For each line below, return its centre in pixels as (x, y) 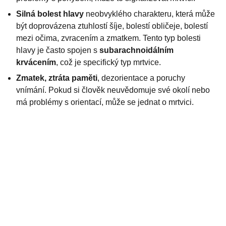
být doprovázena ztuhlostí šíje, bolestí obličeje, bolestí (112, 26)
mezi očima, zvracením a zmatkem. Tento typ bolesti (108, 38)
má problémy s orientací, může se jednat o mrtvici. (105, 102)
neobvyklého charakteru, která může (149, 14)
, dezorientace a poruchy (141, 78)
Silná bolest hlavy (50, 14)
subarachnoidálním (136, 50)
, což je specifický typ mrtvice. (108, 62)
